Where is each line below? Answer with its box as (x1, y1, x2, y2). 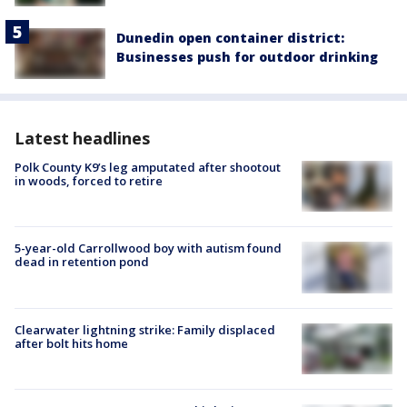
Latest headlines (15, 127, 150, 150)
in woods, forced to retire (15, 173, 163, 190)
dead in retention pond (15, 253, 149, 271)
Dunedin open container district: (116, 28, 344, 46)
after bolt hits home (15, 334, 128, 352)
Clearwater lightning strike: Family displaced (15, 321, 275, 338)
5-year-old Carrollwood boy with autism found (15, 240, 282, 257)
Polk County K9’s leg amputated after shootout (15, 159, 281, 176)
